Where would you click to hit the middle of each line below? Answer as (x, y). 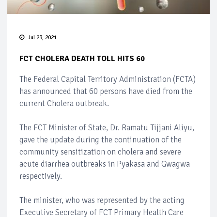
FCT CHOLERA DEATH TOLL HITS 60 (82, 58)
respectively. (41, 176)
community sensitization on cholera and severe (100, 152)
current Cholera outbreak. (64, 103)
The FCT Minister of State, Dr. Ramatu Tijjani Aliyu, (107, 127)
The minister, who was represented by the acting (102, 200)
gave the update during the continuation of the (101, 139)
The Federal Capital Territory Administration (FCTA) (108, 79)
